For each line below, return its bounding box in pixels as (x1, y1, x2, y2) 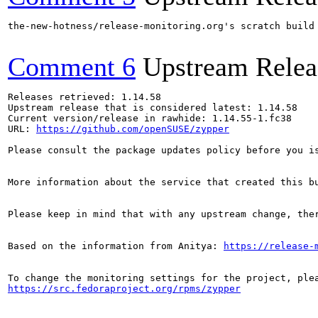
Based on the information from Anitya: (8, 241, 224, 251)
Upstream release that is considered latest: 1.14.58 (8, 102, 297, 113)
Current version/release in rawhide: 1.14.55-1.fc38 (8, 113, 292, 124)
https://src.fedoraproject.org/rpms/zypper (8, 283, 241, 294)
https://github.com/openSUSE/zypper (36, 124, 229, 134)
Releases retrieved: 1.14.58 (8, 92, 161, 102)
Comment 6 (8, 52, 136, 82)
